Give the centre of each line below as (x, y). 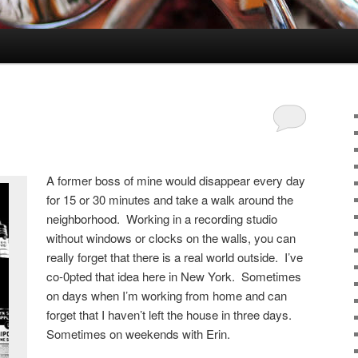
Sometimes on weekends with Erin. (139, 333)
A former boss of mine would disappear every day (176, 180)
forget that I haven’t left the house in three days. (171, 314)
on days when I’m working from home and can (167, 295)
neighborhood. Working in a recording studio (162, 218)
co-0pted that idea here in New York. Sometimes (174, 276)
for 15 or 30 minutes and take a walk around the (170, 199)
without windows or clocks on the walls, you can (171, 237)
